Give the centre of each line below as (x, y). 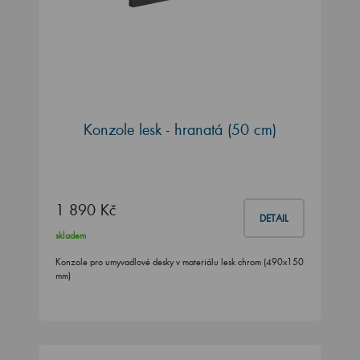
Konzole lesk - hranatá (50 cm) (180, 129)
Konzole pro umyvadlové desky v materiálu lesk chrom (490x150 (180, 262)
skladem (71, 236)
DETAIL (274, 219)
